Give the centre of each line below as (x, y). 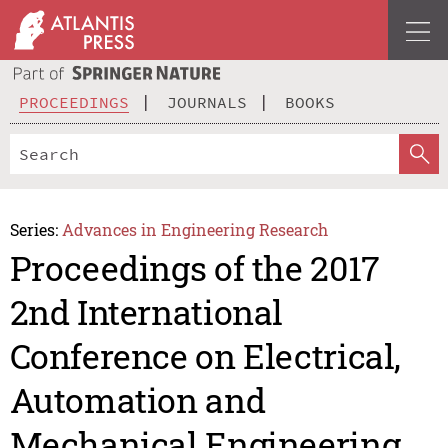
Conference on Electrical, (205, 356)
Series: (33, 229)
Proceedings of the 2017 (194, 268)
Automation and (137, 400)
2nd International (146, 312)
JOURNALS (207, 101)
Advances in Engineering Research (195, 229)
